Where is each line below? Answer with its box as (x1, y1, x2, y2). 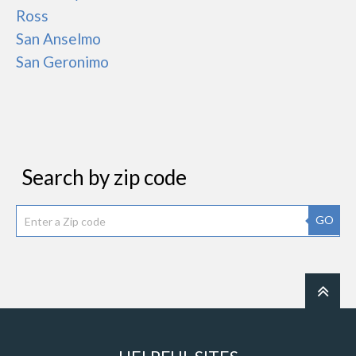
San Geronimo (16, 52, 109, 71)
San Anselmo (16, 29, 101, 48)
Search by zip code (21, 164, 187, 190)
